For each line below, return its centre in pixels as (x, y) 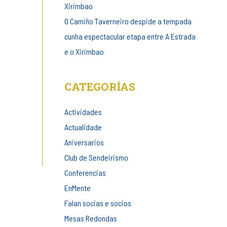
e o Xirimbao (84, 52)
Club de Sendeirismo (96, 157)
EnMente (77, 187)
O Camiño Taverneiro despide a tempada (128, 21)
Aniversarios (84, 142)
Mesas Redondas (90, 218)
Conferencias (85, 172)
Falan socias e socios (98, 203)
